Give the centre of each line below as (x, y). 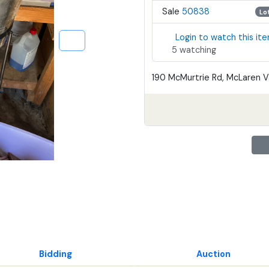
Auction (214, 254)
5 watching (194, 50)
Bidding (55, 254)
